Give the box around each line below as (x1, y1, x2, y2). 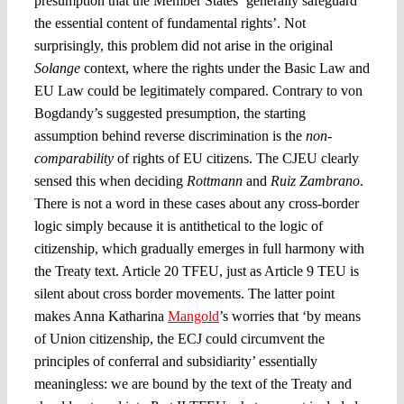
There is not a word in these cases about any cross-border (33, 195, 359, 211)
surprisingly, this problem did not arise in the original (33, 37, 333, 53)
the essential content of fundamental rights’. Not (33, 14, 306, 31)
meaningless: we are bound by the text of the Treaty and (33, 375, 352, 391)
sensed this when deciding (33, 172, 187, 188)
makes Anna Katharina (33, 308, 168, 324)
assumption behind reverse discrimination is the (33, 127, 306, 143)
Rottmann (186, 172, 243, 188)
